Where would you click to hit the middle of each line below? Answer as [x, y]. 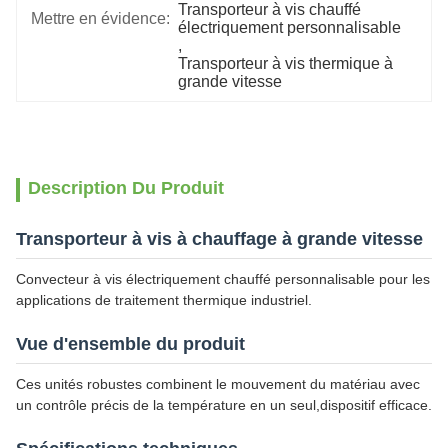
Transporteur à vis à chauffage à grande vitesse [219, 239]
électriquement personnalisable [290, 27]
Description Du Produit [126, 188]
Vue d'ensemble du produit [130, 344]
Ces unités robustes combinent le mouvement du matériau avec [218, 384]
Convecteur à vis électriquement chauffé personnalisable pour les [223, 279]
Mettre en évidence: [100, 18]
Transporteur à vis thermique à [286, 63]
